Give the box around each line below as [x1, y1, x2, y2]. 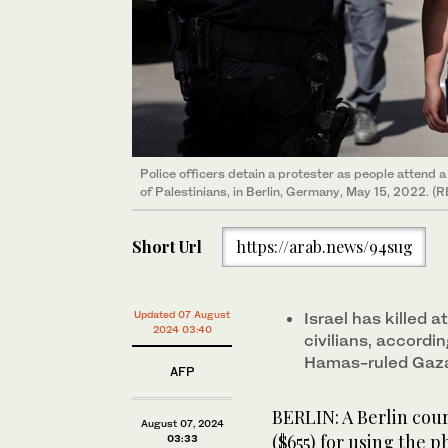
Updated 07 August [134, 307, 230, 320]
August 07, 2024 [140, 416, 224, 429]
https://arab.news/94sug [235, 236, 413, 257]
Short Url [132, 236, 202, 257]
